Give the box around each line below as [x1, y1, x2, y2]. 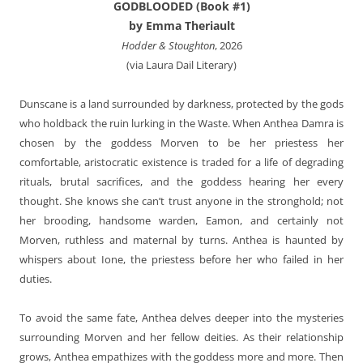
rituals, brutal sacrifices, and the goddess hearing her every [19, 173, 344, 189]
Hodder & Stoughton [121, 37, 215, 53]
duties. [19, 271, 52, 286]
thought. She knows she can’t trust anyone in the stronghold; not [19, 193, 344, 208]
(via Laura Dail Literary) [126, 57, 237, 72]
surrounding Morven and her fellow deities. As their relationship [19, 329, 344, 344]
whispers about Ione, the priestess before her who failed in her [19, 251, 344, 267]
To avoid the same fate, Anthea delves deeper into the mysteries [19, 310, 344, 325]
